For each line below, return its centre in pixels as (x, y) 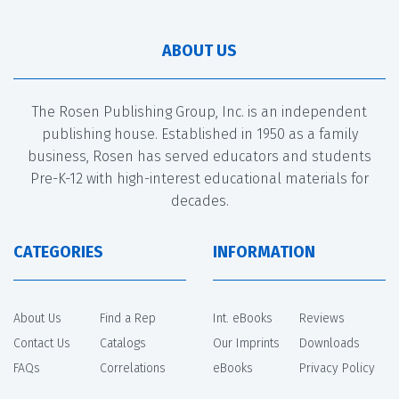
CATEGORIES (58, 252)
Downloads (330, 343)
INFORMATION (264, 252)
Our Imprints (246, 343)
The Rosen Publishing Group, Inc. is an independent (199, 111)
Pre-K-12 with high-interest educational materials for (199, 178)
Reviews (322, 318)
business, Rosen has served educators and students (199, 156)
